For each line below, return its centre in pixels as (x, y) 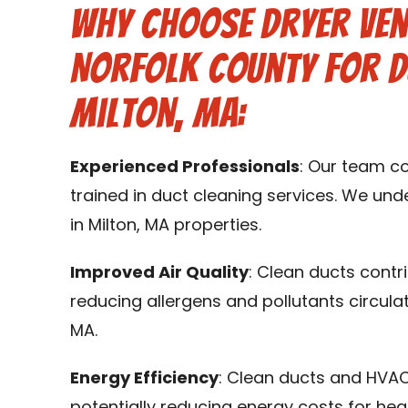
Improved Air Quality (160, 274)
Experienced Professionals (185, 168)
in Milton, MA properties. (166, 226)
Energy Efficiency (145, 379)
